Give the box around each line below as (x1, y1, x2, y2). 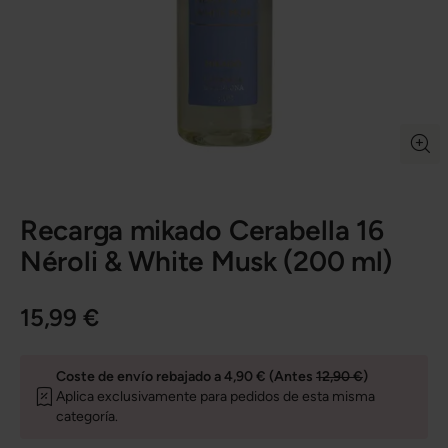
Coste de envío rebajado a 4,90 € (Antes (56, 367, 316, 385)
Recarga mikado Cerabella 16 (20, 212, 384, 247)
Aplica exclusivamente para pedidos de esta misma (56, 387, 375, 405)
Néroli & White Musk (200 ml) (20, 243, 393, 278)
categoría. (56, 407, 118, 425)
